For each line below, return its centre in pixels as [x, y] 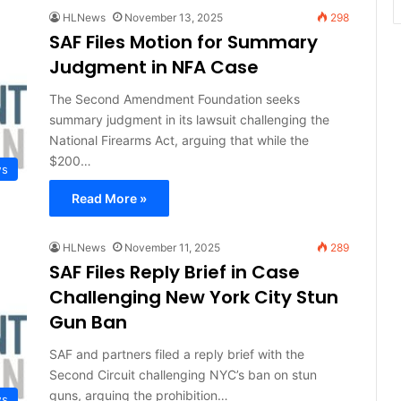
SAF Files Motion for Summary [183, 42]
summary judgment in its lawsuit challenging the [189, 119]
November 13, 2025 [173, 17]
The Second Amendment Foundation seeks [174, 98]
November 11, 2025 [172, 247]
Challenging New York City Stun [193, 297]
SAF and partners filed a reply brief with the [176, 354]
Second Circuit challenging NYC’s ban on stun [183, 374]
